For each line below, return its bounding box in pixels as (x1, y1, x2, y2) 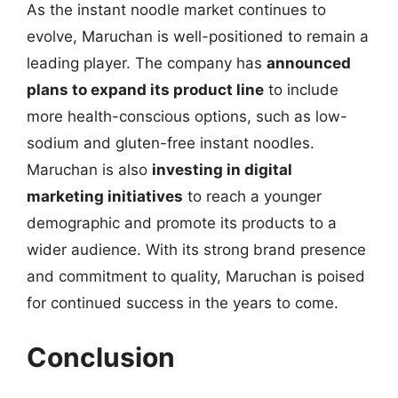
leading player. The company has (27, 53, 267, 72)
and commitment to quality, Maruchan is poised (27, 267, 365, 285)
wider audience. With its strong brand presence (27, 240, 366, 259)
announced (267, 53, 351, 72)
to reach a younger (183, 187, 322, 205)
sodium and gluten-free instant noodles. (27, 133, 314, 152)
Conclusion (27, 341, 175, 373)
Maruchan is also (27, 160, 152, 179)
